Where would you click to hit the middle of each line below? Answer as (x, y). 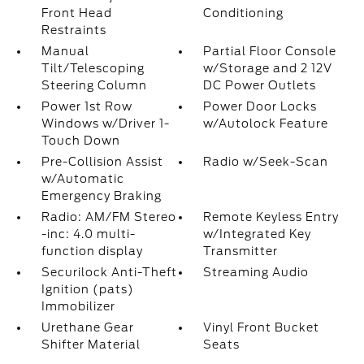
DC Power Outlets (260, 86)
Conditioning (244, 13)
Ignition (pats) (87, 290)
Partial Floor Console (270, 52)
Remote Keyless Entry (271, 217)
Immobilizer (78, 307)
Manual (65, 52)
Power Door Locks (260, 107)
